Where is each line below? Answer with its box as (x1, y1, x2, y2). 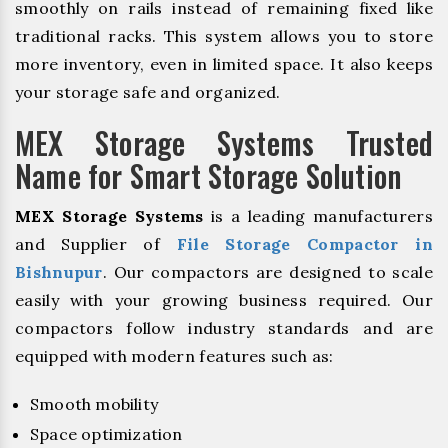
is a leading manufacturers (203, 205, 433, 226)
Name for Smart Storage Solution (15, 152, 402, 198)
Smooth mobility (30, 394, 158, 415)
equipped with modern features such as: (15, 345, 334, 366)
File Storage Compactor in (176, 233, 433, 254)
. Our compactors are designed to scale (102, 261, 433, 282)
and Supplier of (15, 233, 177, 254)
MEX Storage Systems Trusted (15, 119, 433, 165)
